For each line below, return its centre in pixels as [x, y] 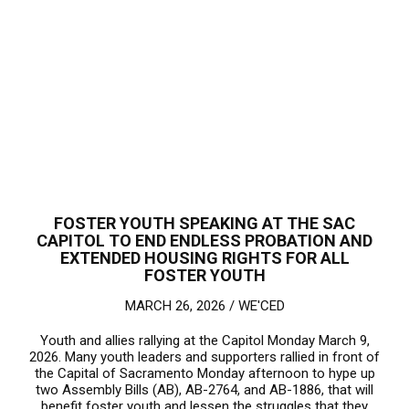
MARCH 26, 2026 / [181, 305]
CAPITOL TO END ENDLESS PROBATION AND [204, 240]
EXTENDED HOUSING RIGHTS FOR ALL [204, 257]
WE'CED [261, 305]
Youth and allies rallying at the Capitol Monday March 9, [204, 340]
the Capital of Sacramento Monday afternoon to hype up [204, 373]
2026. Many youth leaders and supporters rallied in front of [204, 357]
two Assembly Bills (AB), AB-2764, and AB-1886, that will [204, 389]
